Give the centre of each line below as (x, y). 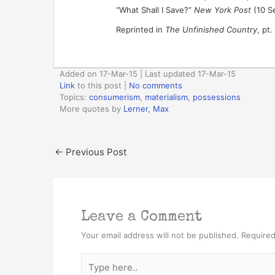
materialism (166, 97)
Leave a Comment (141, 217)
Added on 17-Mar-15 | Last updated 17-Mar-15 (148, 73)
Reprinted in (140, 29)
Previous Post (95, 152)
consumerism (114, 97)
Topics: (74, 97)
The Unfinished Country (211, 29)
